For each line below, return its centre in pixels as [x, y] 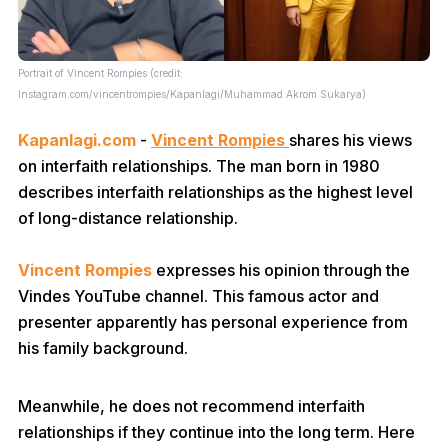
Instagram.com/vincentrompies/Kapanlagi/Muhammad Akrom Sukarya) [192, 94]
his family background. [103, 348]
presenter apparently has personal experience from [213, 322]
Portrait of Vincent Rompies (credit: [100, 73]
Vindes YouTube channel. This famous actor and [198, 296]
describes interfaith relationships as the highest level [215, 192]
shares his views [350, 140]
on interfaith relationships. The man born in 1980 [199, 166]
